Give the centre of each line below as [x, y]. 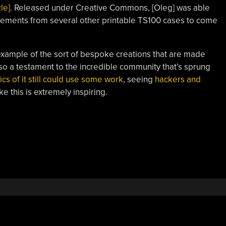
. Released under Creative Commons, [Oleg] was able [110, 8]
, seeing [139, 79]
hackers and [178, 79]
